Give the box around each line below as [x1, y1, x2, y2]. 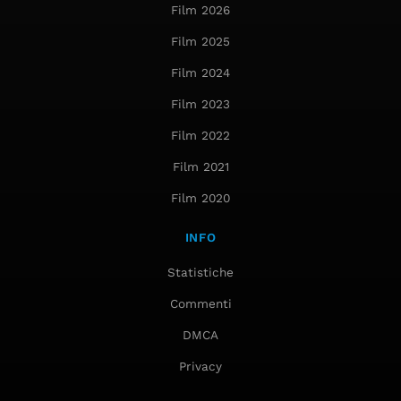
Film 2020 [171, 191, 230, 206]
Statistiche [167, 265, 234, 280]
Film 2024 [171, 65, 230, 81]
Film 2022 [171, 128, 230, 143]
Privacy [179, 359, 222, 374]
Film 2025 [171, 34, 230, 49]
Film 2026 [171, 3, 230, 18]
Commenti [169, 296, 232, 311]
